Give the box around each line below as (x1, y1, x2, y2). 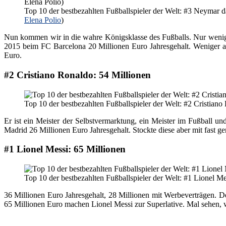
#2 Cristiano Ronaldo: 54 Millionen (4, 69, 151, 80)
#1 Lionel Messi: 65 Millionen (4, 144, 126, 155)
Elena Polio (24, 16, 61, 25)
